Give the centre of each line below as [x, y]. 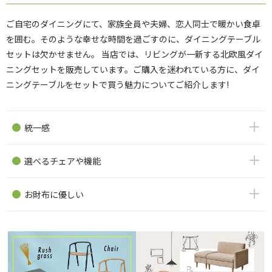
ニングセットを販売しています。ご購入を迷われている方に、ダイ [133, 69]
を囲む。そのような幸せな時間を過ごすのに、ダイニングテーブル [133, 39]
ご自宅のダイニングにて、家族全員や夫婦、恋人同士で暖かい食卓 [133, 23]
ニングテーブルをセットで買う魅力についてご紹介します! [117, 84]
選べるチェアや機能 [63, 161]
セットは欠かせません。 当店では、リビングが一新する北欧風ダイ [134, 54]
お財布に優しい [54, 194]
